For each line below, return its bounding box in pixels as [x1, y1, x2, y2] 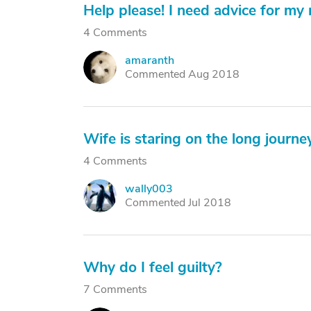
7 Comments [83, 282, 147, 297]
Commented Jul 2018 [125, 195, 231, 210]
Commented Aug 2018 [125, 67, 239, 82]
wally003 [125, 181, 173, 196]
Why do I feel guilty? [83, 258, 222, 277]
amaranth [125, 53, 174, 68]
